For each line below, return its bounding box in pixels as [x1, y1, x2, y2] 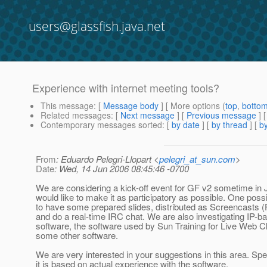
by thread [212, 119, 247, 131]
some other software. [36, 229, 118, 242]
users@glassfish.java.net [29, 18, 165, 35]
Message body [103, 100, 159, 112]
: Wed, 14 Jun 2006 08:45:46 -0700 [54, 162, 189, 175]
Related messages [41, 109, 111, 122]
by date [172, 119, 200, 131]
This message [41, 100, 94, 112]
